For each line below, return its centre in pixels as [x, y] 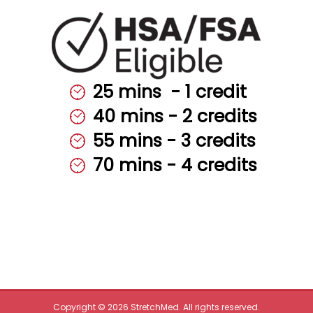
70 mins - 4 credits [175, 166]
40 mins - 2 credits [175, 117]
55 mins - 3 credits [174, 141]
